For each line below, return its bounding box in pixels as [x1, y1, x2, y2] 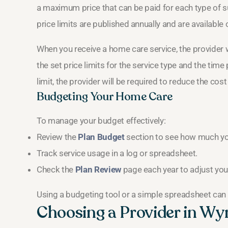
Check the [37, 164, 75, 175]
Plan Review [75, 164, 121, 175]
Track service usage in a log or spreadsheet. [37, 148, 198, 159]
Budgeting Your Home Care [37, 89, 173, 105]
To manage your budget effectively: [37, 116, 166, 126]
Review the [37, 132, 78, 142]
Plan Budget [78, 132, 125, 142]
